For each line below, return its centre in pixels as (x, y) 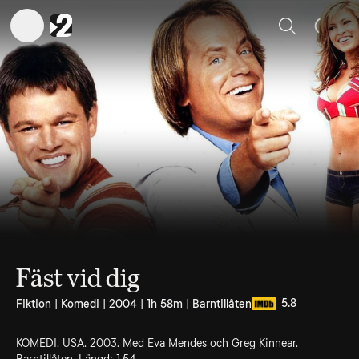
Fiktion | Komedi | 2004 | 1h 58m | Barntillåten (134, 304)
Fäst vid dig (78, 278)
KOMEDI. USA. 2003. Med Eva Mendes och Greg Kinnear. (157, 343)
